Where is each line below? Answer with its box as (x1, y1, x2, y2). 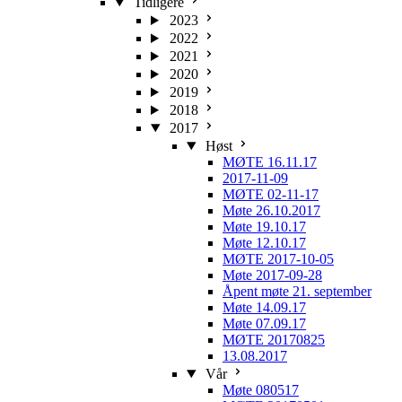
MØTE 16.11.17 (223, 154, 317, 170)
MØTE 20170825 (223, 332, 325, 347)
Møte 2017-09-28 (223, 267, 322, 283)
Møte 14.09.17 (223, 300, 306, 315)
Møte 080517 (223, 382, 299, 398)
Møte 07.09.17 (223, 316, 306, 331)
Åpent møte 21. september (223, 284, 371, 299)
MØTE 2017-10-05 (223, 251, 334, 267)
